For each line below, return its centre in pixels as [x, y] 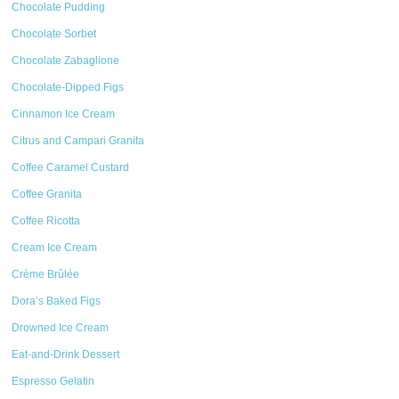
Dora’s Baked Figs [57, 301]
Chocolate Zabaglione [66, 61]
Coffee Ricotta [46, 221]
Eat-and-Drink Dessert [66, 354]
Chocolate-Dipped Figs [68, 87]
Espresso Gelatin [53, 381]
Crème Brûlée [46, 274]
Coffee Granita [47, 194]
